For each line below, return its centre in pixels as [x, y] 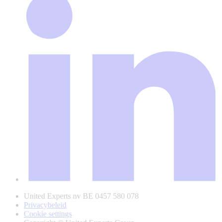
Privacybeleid [45, 205]
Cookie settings [48, 214]
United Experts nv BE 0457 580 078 [81, 196]
